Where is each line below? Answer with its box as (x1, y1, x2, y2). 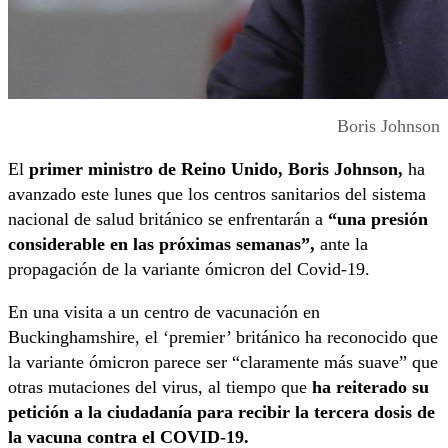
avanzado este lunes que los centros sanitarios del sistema (8, 184, 426, 205)
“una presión (323, 209, 428, 230)
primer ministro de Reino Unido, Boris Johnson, (29, 159, 403, 180)
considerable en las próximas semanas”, (8, 234, 315, 255)
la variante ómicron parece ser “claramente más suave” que (8, 352, 438, 373)
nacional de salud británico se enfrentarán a (8, 209, 323, 230)
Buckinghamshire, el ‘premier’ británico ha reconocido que (8, 327, 438, 348)
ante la (315, 234, 368, 255)
